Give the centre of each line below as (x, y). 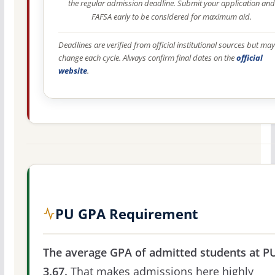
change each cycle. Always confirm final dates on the (147, 58)
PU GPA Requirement (126, 213)
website (72, 71)
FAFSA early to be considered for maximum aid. (171, 17)
